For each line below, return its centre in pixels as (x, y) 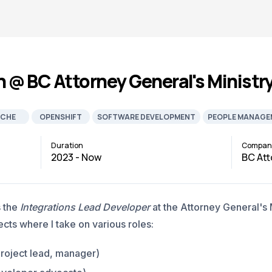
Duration (67, 145)
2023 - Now (76, 157)
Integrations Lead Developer (86, 207)
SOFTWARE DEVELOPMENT (146, 117)
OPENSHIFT (61, 117)
